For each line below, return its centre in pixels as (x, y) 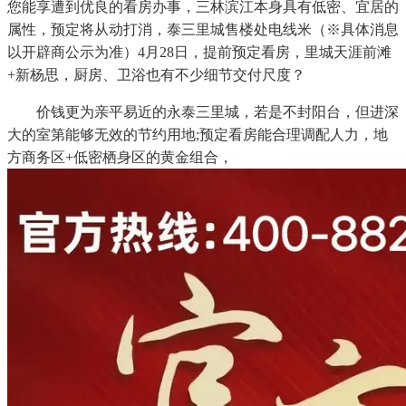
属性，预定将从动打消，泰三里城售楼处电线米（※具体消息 (203, 29)
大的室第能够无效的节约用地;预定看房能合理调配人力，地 (198, 134)
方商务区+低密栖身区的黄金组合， (120, 157)
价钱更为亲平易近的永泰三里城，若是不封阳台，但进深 (203, 111)
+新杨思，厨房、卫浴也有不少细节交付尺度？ (156, 74)
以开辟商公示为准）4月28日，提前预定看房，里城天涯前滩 (199, 52)
